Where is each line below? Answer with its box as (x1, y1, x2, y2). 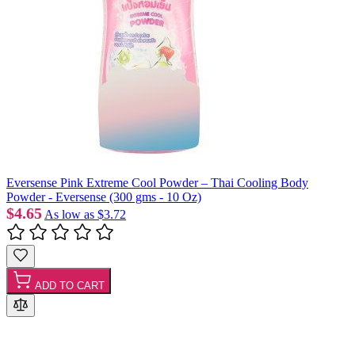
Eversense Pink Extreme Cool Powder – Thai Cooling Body (6, 175, 308, 189)
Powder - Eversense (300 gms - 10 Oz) (6, 189, 201, 204)
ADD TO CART (35, 279, 105, 292)
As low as (44, 207, 94, 221)
